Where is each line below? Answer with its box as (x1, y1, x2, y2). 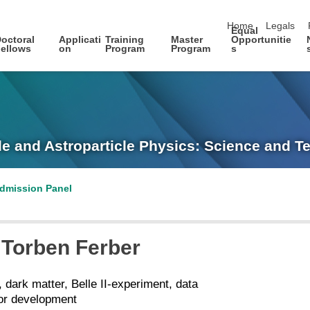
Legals (266, 21, 295, 32)
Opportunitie (230, 34, 291, 45)
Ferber (75, 235, 140, 259)
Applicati (58, 34, 101, 45)
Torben (1, 235, 70, 259)
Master (170, 34, 203, 45)
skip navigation (226, 6, 292, 17)
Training (105, 34, 145, 45)
